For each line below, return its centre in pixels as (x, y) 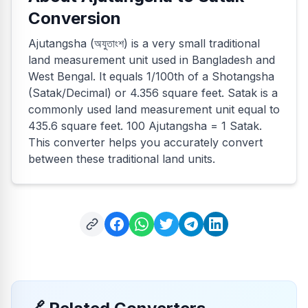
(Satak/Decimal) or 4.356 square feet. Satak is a (153, 93)
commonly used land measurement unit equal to (154, 109)
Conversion (75, 18)
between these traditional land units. (122, 159)
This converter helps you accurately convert (145, 142)
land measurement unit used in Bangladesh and (152, 60)
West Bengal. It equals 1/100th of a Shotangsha (151, 76)
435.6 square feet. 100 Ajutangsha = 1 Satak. (145, 126)
